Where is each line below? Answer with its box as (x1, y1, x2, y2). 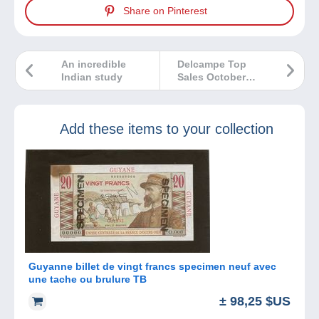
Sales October (177, 70, 246, 83)
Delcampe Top (177, 58, 246, 70)
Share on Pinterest (122, 5, 207, 17)
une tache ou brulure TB (95, 273, 147, 285)
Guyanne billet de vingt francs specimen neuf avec (28, 260, 276, 272)
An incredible (61, 58, 126, 70)
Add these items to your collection (60, 120, 273, 137)
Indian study (61, 70, 122, 83)
